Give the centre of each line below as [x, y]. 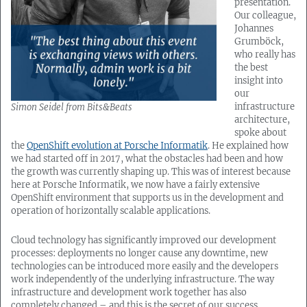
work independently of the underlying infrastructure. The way [143, 279]
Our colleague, [265, 15]
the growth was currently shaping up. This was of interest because [151, 172]
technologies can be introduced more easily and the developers [145, 266]
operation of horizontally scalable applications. [111, 211]
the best [251, 67]
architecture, [262, 120]
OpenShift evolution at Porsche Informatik [117, 146]
